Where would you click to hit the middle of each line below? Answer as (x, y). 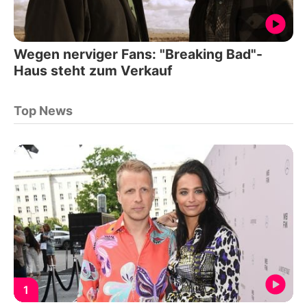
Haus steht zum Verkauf (93, 71)
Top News (43, 111)
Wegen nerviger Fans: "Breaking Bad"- (138, 54)
